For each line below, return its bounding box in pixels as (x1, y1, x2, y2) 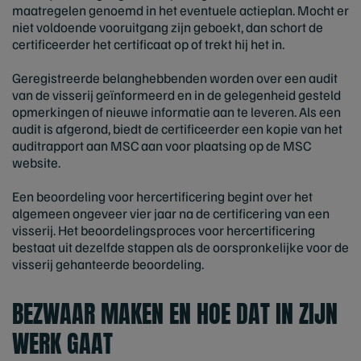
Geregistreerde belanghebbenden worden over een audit (12, 69, 338, 87)
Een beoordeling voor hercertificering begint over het (12, 188, 313, 205)
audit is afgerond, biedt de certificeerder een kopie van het (12, 120, 342, 138)
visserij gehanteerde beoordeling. (12, 255, 204, 273)
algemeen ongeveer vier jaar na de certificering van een (12, 205, 330, 222)
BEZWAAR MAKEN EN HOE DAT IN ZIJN (12, 295, 338, 332)
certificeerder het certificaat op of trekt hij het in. (12, 35, 284, 53)
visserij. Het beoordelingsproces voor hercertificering (12, 222, 315, 239)
